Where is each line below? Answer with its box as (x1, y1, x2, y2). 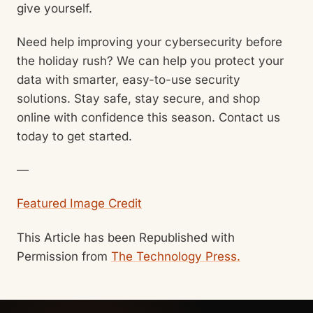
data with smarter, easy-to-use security (17, 72, 240, 87)
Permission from (17, 249, 111, 263)
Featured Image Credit (17, 196, 142, 211)
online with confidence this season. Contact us (17, 110, 280, 124)
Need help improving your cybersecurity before (17, 34, 282, 49)
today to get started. (17, 129, 132, 143)
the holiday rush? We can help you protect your (17, 53, 284, 68)
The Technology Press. (111, 249, 240, 263)
